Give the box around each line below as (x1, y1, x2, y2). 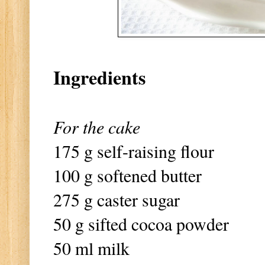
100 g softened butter (53, 163, 202, 187)
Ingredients (53, 63, 146, 91)
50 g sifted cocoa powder (53, 211, 229, 235)
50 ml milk (53, 235, 130, 260)
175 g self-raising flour (53, 138, 214, 163)
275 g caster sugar (53, 187, 180, 211)
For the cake (53, 114, 140, 138)
